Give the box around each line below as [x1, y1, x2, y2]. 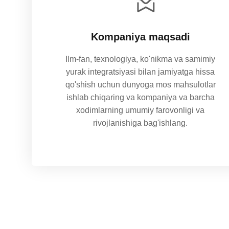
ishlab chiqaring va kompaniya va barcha [66, 93, 215, 102]
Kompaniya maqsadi [90, 31, 190, 43]
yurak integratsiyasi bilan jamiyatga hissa [66, 67, 215, 77]
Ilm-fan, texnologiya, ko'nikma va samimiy [65, 55, 216, 64]
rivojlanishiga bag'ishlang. [93, 119, 188, 128]
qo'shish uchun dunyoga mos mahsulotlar [65, 80, 216, 89]
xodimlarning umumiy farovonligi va [76, 106, 205, 115]
